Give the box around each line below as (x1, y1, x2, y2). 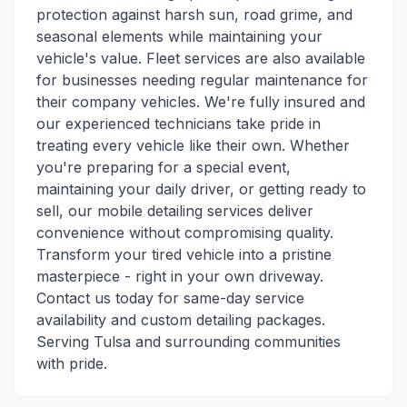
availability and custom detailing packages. (36, 311, 325, 329)
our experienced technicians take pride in (36, 114, 321, 133)
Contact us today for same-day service (36, 289, 304, 307)
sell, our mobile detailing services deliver (36, 202, 313, 220)
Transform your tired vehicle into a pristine (36, 245, 332, 263)
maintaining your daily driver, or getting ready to (36, 180, 366, 198)
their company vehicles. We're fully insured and (36, 93, 365, 111)
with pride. (36, 354, 107, 372)
